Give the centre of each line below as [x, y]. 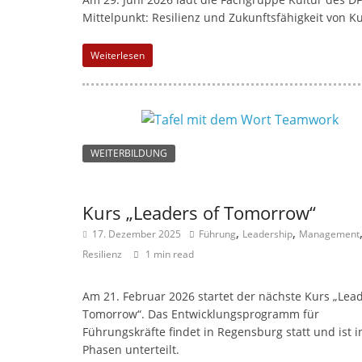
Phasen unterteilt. [131, 349]
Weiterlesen [118, 55]
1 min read [170, 254]
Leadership [267, 234]
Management [329, 234]
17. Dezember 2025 [137, 234]
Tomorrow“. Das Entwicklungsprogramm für [201, 314]
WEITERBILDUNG [129, 153]
